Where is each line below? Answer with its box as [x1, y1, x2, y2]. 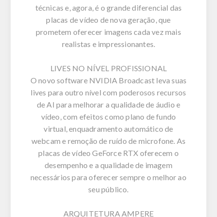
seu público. [88, 184, 129, 194]
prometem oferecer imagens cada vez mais [36, 27, 181, 36]
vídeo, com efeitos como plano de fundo [41, 111, 176, 121]
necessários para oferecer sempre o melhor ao [31, 172, 186, 182]
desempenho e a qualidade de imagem [45, 160, 172, 170]
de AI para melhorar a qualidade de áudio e [36, 99, 181, 109]
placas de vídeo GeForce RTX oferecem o [38, 148, 179, 157]
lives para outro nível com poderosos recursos [31, 87, 186, 97]
